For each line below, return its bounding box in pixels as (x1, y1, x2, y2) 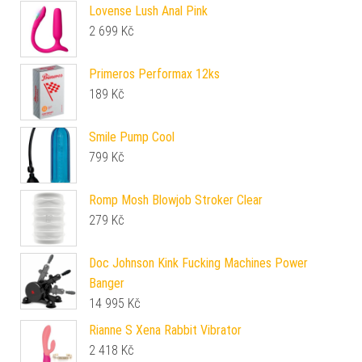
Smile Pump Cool (89, 128, 175, 145)
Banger (89, 275, 124, 291)
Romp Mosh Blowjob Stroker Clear (89, 192, 263, 208)
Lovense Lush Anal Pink (89, 2, 208, 19)
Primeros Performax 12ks (89, 65, 220, 82)
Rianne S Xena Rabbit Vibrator (89, 322, 242, 338)
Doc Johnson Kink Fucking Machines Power (89, 255, 308, 271)
